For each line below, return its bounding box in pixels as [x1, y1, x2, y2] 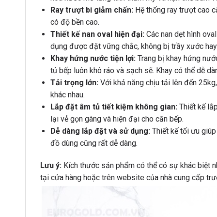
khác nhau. [50, 90, 85, 99]
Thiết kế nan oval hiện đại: [50, 29, 144, 39]
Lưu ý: [40, 160, 62, 170]
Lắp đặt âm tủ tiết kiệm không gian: [50, 102, 177, 111]
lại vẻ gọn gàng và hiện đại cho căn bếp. [50, 114, 184, 124]
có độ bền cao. [50, 17, 99, 27]
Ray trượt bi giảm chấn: [50, 5, 133, 15]
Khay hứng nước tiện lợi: [50, 53, 136, 63]
